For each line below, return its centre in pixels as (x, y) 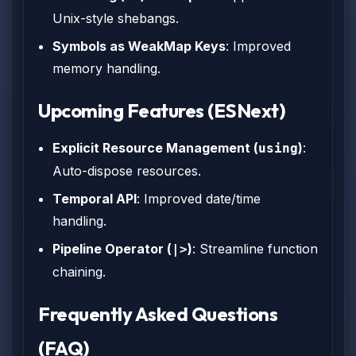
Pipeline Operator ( (112, 249)
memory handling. (106, 68)
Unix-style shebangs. (116, 18)
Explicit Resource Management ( (155, 148)
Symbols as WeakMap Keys (139, 46)
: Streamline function (255, 249)
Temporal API (95, 199)
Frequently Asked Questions (158, 314)
